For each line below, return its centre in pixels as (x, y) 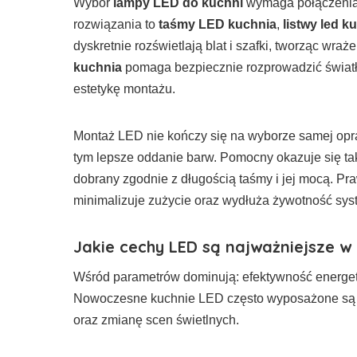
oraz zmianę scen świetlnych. (156, 320)
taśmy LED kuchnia (218, 24)
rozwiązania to (116, 24)
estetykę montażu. (124, 88)
